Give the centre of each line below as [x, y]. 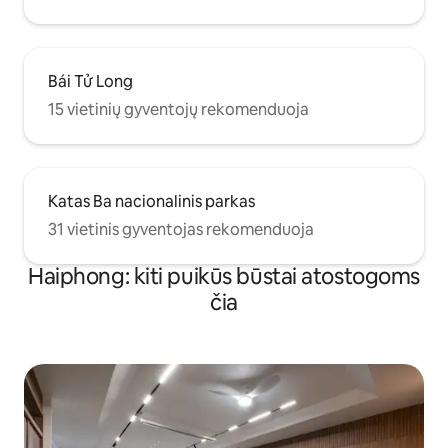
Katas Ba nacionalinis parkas [151, 202]
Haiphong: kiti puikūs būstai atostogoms [224, 277]
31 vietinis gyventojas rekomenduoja [181, 230]
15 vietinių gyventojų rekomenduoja [178, 110]
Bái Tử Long [90, 82]
